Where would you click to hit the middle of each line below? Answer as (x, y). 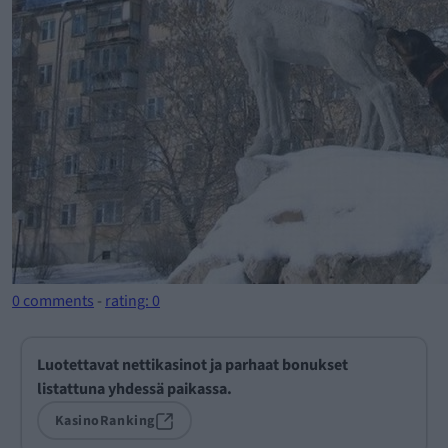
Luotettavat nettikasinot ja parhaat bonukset (192, 365)
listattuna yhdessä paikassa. (134, 389)
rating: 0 (132, 301)
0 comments (53, 301)
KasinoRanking (104, 420)
